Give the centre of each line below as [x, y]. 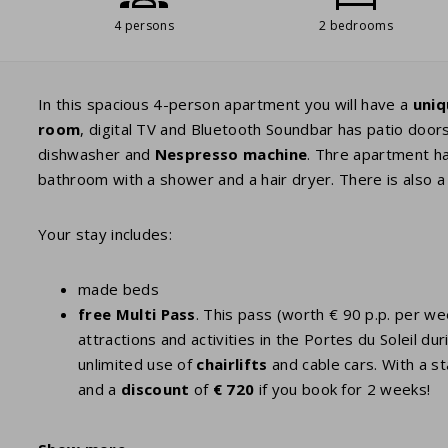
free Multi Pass [137, 314]
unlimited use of [137, 364]
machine [275, 154]
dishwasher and [96, 154]
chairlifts [232, 364]
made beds [118, 289]
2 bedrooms [356, 26]
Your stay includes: [105, 234]
